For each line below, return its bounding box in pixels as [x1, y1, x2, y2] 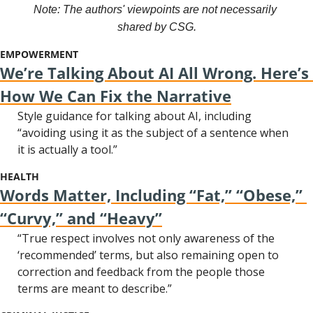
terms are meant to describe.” [17, 281, 172, 296]
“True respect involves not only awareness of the [17, 231, 275, 246]
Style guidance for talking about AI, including [17, 108, 252, 124]
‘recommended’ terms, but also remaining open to [17, 247, 279, 263]
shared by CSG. [117, 21, 196, 33]
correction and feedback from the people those [17, 264, 265, 279]
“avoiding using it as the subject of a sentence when [17, 125, 289, 140]
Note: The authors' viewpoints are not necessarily [34, 3, 277, 15]
